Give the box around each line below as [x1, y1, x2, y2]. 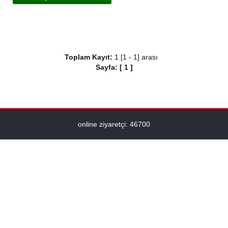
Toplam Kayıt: [64, 53, 115, 61]
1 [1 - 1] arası [114, 53, 164, 61]
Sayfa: [95, 63, 118, 71]
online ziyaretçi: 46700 [78, 120, 150, 128]
